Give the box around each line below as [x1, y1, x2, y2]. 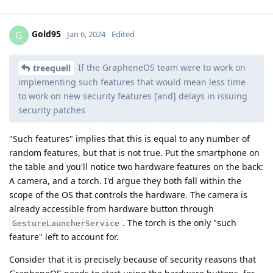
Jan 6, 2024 [67, 29, 105, 40]
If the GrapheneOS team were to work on [76, 61, 246, 73]
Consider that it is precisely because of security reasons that [9, 253, 256, 266]
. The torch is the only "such [122, 217, 236, 229]
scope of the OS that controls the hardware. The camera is [9, 189, 247, 201]
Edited [112, 29, 135, 40]
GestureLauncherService [12, 219, 119, 229]
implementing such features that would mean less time [18, 76, 246, 88]
